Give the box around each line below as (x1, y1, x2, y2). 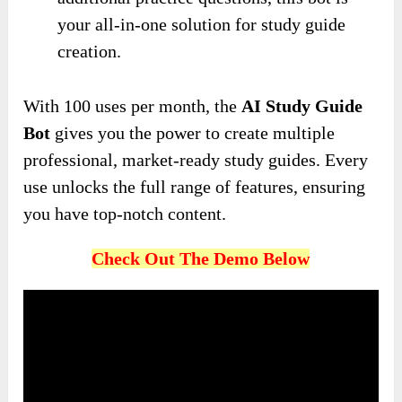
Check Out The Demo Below (92, 249, 310, 269)
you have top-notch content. (23, 204, 227, 224)
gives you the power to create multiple (50, 123, 336, 144)
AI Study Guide (241, 96, 363, 117)
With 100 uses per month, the (23, 96, 242, 117)
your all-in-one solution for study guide (57, 13, 346, 34)
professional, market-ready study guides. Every (23, 150, 369, 170)
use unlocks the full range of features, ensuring (23, 177, 366, 197)
